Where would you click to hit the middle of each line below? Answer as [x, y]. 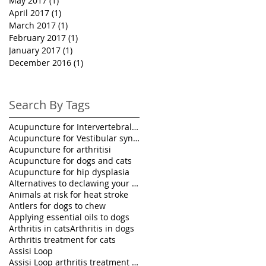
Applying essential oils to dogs [69, 217]
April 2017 [29, 13]
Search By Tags [50, 105]
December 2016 [40, 63]
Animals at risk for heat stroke [69, 194]
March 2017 [32, 25]
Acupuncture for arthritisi [60, 149]
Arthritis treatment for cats [62, 240]
